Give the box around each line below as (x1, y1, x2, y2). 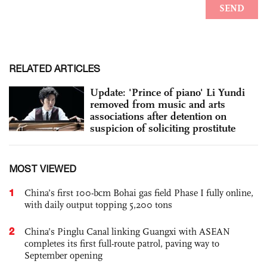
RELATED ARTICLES (9, 63, 100, 74)
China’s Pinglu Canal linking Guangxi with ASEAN (24, 225, 230, 237)
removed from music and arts (90, 97, 225, 111)
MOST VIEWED (9, 163, 76, 174)
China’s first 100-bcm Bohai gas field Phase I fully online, (24, 187, 253, 198)
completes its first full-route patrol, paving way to (24, 237, 219, 249)
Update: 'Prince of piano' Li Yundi (90, 85, 245, 99)
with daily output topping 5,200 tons (24, 198, 172, 210)
